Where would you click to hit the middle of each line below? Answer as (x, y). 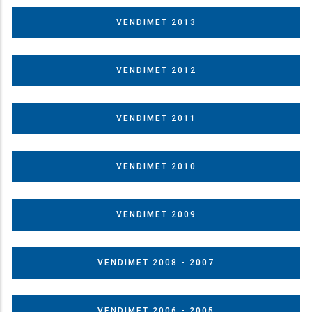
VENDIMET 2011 (156, 118)
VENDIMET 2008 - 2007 (156, 262)
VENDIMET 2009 (156, 214)
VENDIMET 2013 (156, 22)
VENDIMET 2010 (156, 166)
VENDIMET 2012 (156, 70)
